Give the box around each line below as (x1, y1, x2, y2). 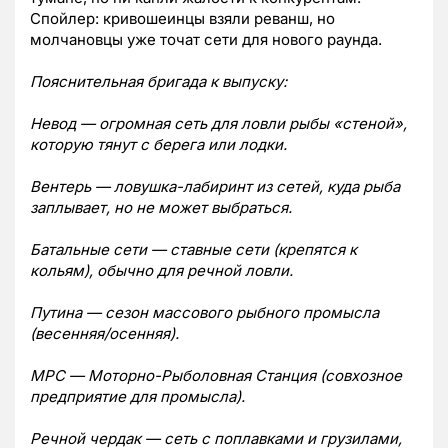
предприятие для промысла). (30, 387, 249, 407)
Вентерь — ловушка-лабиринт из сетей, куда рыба (30, 177, 400, 197)
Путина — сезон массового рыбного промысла (30, 303, 379, 323)
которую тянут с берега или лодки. (30, 135, 291, 155)
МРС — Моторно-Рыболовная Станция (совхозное (30, 366, 402, 386)
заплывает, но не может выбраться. (30, 198, 296, 218)
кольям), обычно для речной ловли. (30, 261, 297, 281)
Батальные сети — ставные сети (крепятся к (30, 240, 357, 260)
